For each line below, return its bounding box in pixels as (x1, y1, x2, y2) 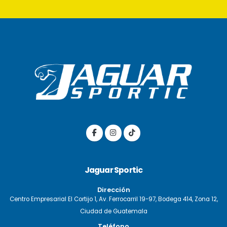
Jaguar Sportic (84, 164, 143, 176)
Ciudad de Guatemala (80, 207, 147, 215)
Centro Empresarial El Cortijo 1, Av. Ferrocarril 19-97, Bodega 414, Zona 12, (9, 195, 218, 203)
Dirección (97, 185, 130, 195)
